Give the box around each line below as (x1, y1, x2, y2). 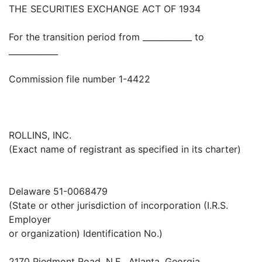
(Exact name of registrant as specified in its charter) (9, 143, 241, 156)
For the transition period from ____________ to (9, 31, 204, 43)
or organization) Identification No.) (9, 227, 163, 240)
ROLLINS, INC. (9, 129, 71, 142)
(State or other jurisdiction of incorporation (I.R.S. (9, 199, 228, 212)
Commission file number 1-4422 (9, 73, 150, 85)
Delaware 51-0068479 (9, 185, 108, 198)
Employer (9, 213, 51, 226)
